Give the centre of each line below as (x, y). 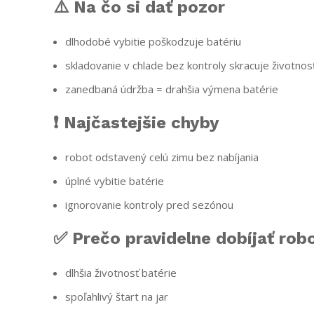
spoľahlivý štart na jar (117, 296)
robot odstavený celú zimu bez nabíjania (162, 157)
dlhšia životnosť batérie (121, 272)
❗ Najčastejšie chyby (136, 122)
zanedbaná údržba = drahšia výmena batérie (172, 89)
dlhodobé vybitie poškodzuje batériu (153, 41)
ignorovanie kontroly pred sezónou (149, 204)
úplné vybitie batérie (115, 180)
